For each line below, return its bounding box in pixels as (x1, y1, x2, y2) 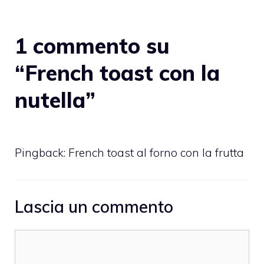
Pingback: (15, 145, 68, 160)
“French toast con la (15, 59, 220, 86)
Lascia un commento (15, 196, 173, 217)
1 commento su (15, 32, 170, 59)
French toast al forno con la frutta (68, 145, 244, 160)
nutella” (15, 86, 95, 113)
